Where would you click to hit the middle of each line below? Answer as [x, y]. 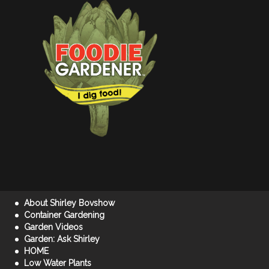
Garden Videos [53, 227]
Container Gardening [64, 215]
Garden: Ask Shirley [62, 239]
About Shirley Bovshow [69, 203]
